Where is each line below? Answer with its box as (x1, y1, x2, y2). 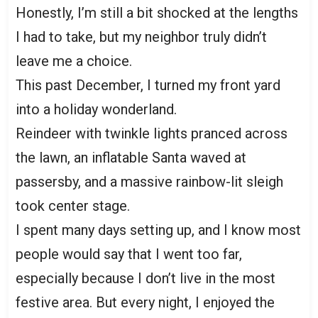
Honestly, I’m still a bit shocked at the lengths (16, 4, 298, 21)
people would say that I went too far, (16, 246, 242, 263)
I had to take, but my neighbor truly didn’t (16, 28, 267, 45)
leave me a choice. (16, 53, 132, 70)
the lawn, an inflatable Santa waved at (16, 149, 246, 166)
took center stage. (16, 197, 130, 214)
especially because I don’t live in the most (16, 270, 275, 287)
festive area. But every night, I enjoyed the (16, 294, 275, 311)
